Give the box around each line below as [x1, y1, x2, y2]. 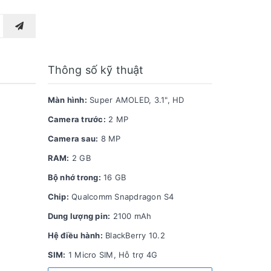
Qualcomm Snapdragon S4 [68, 191, 174, 201]
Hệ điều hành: [47, 230, 103, 240]
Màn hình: [47, 94, 87, 105]
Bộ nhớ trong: [47, 172, 101, 182]
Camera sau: [47, 133, 99, 143]
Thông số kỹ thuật [47, 63, 144, 76]
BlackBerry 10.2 [102, 230, 165, 240]
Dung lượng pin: [47, 211, 111, 221]
